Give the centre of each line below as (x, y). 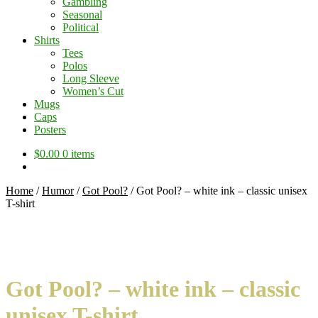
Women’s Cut (93, 91)
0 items (78, 154)
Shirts (47, 40)
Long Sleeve (91, 78)
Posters (50, 130)
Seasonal (82, 15)
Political (81, 27)
